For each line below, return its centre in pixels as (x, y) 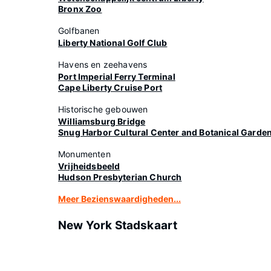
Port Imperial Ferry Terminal (117, 77)
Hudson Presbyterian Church (120, 177)
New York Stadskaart (118, 225)
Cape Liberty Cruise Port (110, 87)
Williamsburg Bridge (102, 121)
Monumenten (84, 154)
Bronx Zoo (80, 9)
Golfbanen (79, 31)
